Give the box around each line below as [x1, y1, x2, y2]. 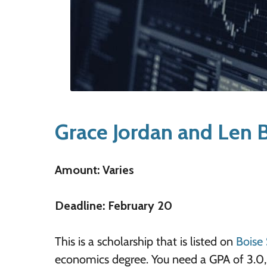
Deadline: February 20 [55, 198, 172, 213]
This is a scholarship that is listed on [55, 234, 236, 249]
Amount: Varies [55, 163, 134, 177]
